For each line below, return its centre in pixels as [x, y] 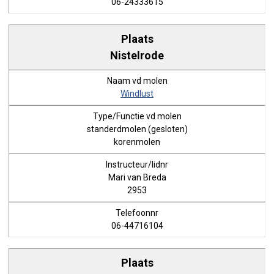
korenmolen [137, 142]
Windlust [137, 94]
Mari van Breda [137, 177]
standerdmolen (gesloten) [137, 129]
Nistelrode [137, 55]
